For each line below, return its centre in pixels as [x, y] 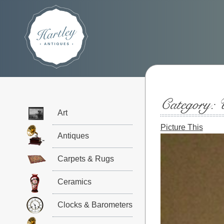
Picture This [181, 127]
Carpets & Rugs [85, 159]
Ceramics [74, 182]
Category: [189, 105]
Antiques [73, 136]
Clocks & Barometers [95, 205]
